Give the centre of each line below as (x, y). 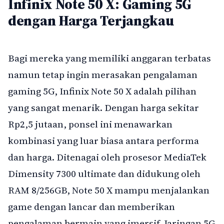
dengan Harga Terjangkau (91, 20)
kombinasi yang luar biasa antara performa (103, 140)
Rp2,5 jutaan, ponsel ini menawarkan (90, 124)
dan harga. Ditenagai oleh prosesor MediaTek (107, 157)
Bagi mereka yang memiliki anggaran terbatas (109, 58)
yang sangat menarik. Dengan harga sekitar (103, 107)
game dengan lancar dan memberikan (91, 206)
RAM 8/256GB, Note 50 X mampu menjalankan (109, 190)
